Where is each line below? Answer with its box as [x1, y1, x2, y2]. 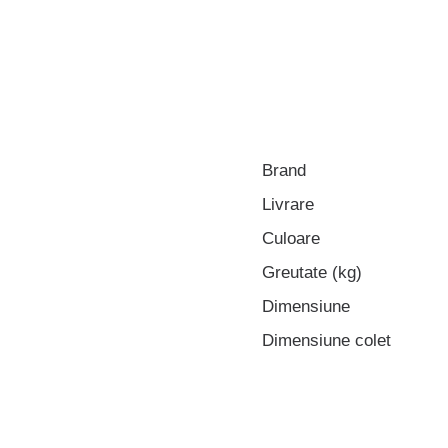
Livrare [262, 194, 314, 214]
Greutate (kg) [262, 262, 362, 282]
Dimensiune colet [262, 330, 391, 350]
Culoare [262, 228, 320, 248]
